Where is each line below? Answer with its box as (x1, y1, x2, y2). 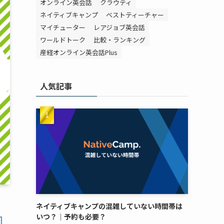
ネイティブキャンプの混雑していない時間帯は (36, 201, 182, 211)
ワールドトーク (40, 35, 85, 44)
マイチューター (40, 22, 85, 32)
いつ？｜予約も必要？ (36, 211, 106, 221)
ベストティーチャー (106, 10, 164, 19)
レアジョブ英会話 (93, 22, 145, 32)
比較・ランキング (93, 35, 145, 44)
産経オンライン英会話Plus (40, 47, 117, 57)
